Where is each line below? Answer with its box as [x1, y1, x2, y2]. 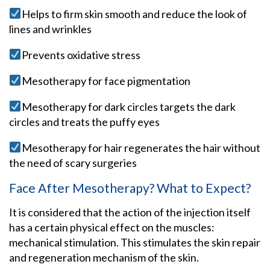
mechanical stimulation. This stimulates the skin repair [9, 235, 260, 249]
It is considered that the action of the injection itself [9, 205, 251, 219]
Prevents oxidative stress [21, 48, 142, 61]
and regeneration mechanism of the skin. [9, 250, 201, 264]
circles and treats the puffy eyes [9, 115, 160, 128]
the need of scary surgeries [9, 155, 139, 169]
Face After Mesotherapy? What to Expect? [9, 180, 251, 195]
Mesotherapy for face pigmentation [21, 74, 192, 87]
